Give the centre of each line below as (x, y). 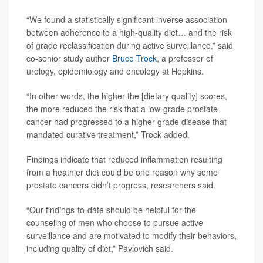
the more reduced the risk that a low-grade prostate (122, 109)
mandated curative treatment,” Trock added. (108, 134)
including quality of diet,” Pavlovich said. (100, 248)
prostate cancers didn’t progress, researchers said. (121, 185)
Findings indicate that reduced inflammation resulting (124, 159)
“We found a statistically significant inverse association (127, 19)
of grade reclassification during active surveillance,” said (130, 45)
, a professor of (185, 58)
